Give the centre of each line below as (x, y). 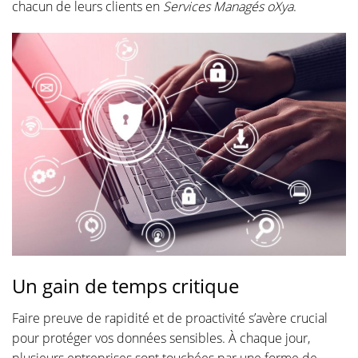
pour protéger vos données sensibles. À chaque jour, (161, 338)
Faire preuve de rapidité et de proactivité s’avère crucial (170, 318)
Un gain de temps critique (125, 286)
